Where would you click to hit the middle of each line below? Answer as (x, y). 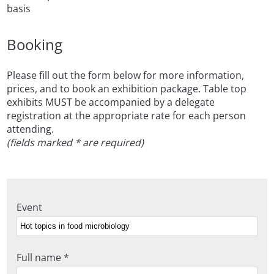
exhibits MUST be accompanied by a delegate (111, 102)
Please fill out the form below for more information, (126, 75)
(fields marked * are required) (76, 142)
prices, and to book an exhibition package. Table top (127, 88)
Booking (35, 44)
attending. (31, 129)
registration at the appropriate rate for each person (127, 115)
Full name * (43, 257)
